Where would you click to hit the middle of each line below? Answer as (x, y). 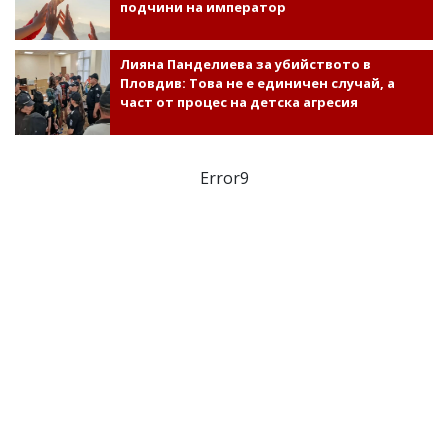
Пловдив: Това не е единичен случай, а (257, 82)
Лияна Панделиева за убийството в (245, 63)
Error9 (224, 177)
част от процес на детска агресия (238, 101)
